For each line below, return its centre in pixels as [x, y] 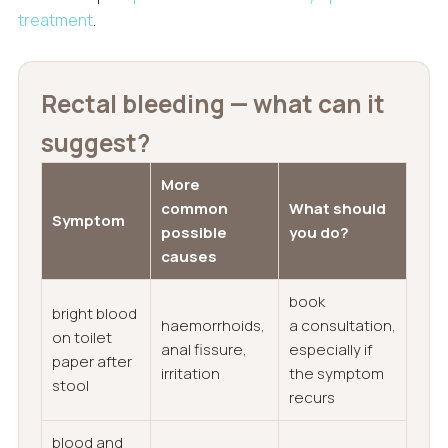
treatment [55, 20]
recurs [311, 398]
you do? [318, 233]
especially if [330, 350]
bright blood [94, 314]
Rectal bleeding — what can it [212, 104]
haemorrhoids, [212, 326]
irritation [190, 374]
